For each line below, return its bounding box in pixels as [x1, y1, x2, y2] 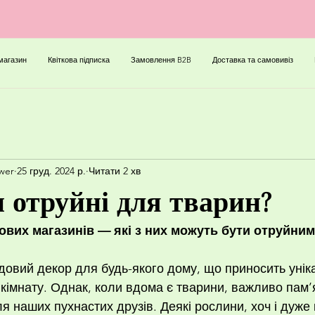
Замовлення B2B [130, 55, 191, 65]
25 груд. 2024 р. [17, 164, 86, 177]
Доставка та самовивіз [212, 55, 293, 65]
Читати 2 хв [89, 164, 141, 177]
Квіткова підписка [47, 55, 110, 65]
